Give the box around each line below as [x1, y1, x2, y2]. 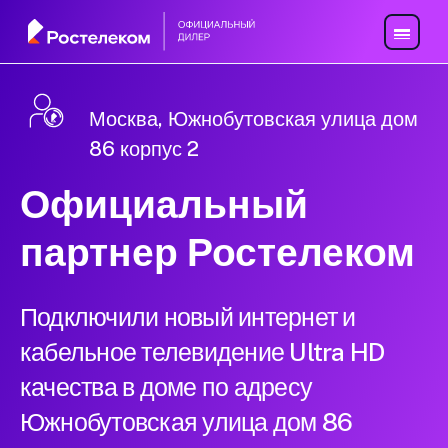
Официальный [20, 181, 308, 228]
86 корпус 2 [89, 137, 199, 162]
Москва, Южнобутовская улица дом [89, 107, 418, 132]
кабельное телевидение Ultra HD [20, 337, 385, 368]
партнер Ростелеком [20, 229, 415, 276]
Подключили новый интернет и [20, 302, 356, 333]
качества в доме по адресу [20, 372, 313, 403]
